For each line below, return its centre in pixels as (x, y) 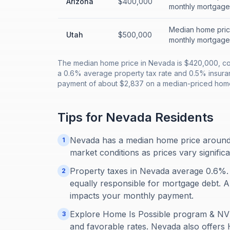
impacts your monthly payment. (132, 196)
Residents (183, 117)
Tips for (82, 117)
